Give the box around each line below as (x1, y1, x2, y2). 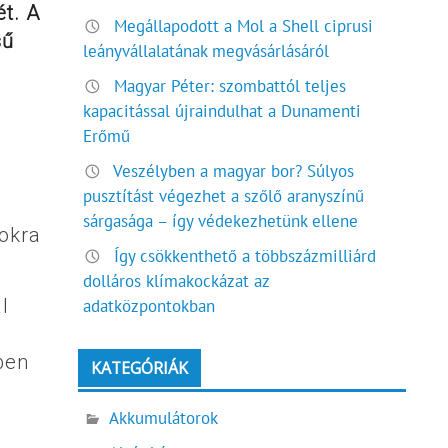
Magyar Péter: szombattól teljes (114, 75, 347, 98)
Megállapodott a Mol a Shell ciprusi (114, 14, 374, 37)
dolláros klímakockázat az (83, 270, 270, 293)
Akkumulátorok (109, 406, 219, 429)
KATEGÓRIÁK (91, 357, 189, 380)
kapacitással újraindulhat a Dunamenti (83, 100, 362, 123)
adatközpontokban (83, 295, 216, 318)
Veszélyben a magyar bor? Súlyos (113, 160, 355, 183)
